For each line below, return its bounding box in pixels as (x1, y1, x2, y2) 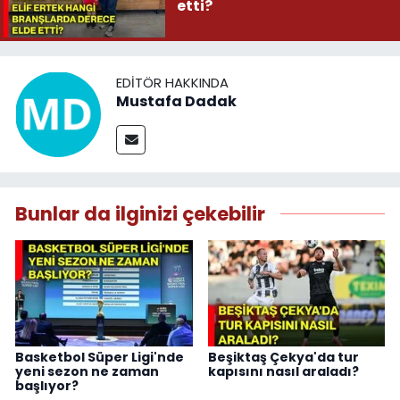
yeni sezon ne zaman (15, 362, 159, 381)
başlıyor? (15, 377, 79, 396)
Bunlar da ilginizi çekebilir (15, 200, 265, 227)
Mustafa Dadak (116, 91, 237, 112)
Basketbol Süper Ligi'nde (15, 348, 184, 367)
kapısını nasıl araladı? (207, 362, 359, 381)
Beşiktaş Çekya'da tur (207, 348, 359, 367)
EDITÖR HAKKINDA (116, 73, 229, 93)
